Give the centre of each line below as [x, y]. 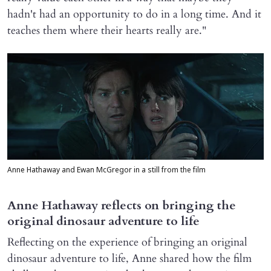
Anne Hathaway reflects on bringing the [122, 206]
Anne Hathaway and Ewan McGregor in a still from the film [106, 171]
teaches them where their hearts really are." [107, 30]
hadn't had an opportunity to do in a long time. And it [134, 14]
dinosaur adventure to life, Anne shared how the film [129, 259]
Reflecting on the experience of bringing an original [127, 243]
